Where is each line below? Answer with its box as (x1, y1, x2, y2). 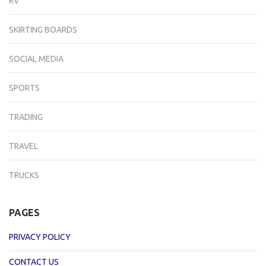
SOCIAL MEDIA (9, 54, 64, 64)
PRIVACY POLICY (9, 232, 71, 242)
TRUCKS (9, 170, 39, 180)
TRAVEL (9, 141, 38, 151)
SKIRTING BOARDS (9, 25, 77, 35)
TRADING (9, 112, 43, 122)
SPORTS (9, 83, 40, 93)
